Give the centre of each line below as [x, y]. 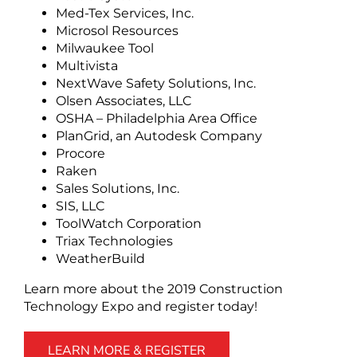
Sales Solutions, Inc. [118, 188]
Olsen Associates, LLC [124, 100]
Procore [80, 153]
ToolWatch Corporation [129, 223]
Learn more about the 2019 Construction [153, 288]
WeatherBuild [100, 258]
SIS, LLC [80, 206]
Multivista [87, 65]
